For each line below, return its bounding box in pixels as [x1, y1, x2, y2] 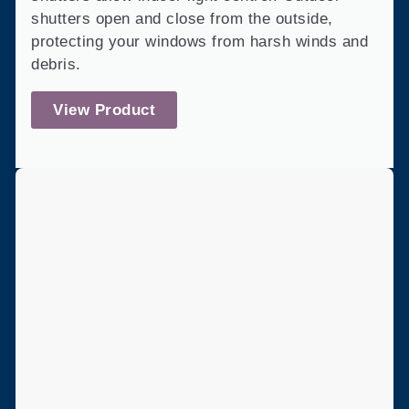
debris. [31, 56, 81, 74]
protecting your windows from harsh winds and [31, 33, 368, 51]
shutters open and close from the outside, [31, 10, 333, 28]
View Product [53, 101, 155, 120]
